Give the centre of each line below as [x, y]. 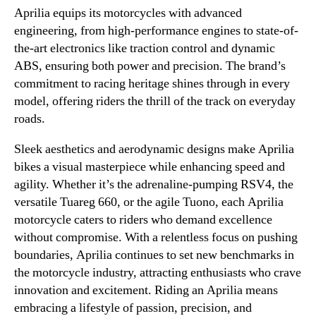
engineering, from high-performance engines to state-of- [156, 31]
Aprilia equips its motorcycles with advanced [128, 13]
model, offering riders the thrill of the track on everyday [155, 101]
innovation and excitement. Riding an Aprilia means [146, 290]
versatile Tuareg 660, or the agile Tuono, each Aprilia [149, 202]
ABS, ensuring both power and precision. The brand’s [150, 66]
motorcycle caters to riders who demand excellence [143, 220]
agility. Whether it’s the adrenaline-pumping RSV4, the [154, 184]
